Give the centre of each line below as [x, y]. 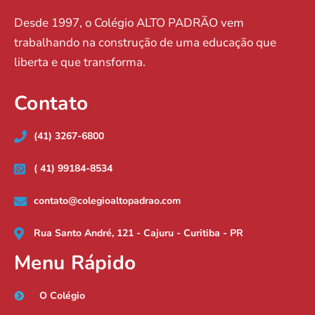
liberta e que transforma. [80, 63]
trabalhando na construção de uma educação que [145, 43]
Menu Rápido [75, 263]
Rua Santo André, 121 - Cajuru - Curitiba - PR [138, 233]
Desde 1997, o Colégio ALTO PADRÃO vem [129, 23]
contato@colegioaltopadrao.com [107, 200]
